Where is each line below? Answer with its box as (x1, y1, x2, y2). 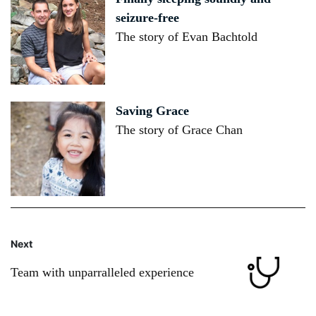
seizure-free (116, 11, 180, 25)
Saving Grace (116, 103, 190, 118)
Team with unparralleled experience (11, 265, 194, 279)
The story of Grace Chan (116, 122, 243, 137)
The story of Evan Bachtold (116, 30, 258, 44)
